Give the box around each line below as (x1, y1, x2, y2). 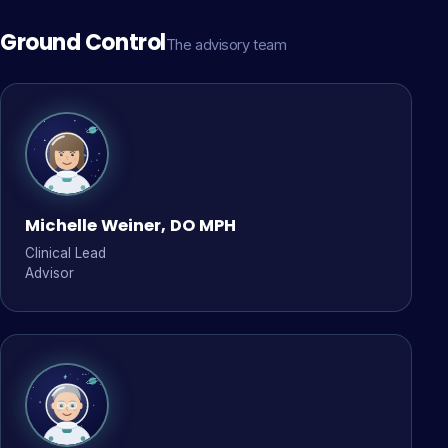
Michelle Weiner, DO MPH (25, 214, 236, 237)
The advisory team (165, 36, 287, 53)
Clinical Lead (25, 245, 106, 261)
